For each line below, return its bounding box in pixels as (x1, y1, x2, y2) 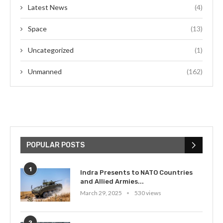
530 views (134, 189, 161, 197)
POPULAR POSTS (26, 141, 85, 150)
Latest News (28, 3, 68, 12)
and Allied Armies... (80, 178, 144, 186)
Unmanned (28, 67, 62, 76)
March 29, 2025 (80, 189, 122, 197)
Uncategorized (28, 46, 74, 55)
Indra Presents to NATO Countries (80, 169, 193, 177)
